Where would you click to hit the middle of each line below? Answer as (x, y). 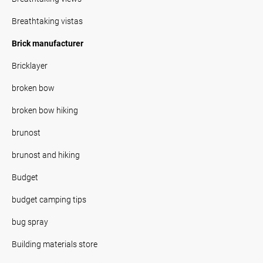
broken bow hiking (45, 110)
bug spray (30, 222)
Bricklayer (30, 65)
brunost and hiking (46, 155)
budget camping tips (49, 199)
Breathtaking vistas (47, 21)
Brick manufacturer (48, 43)
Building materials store (55, 244)
